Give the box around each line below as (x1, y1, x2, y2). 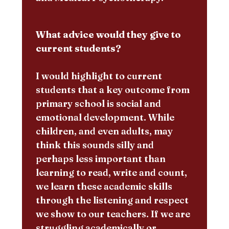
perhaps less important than (35, 152, 166, 165)
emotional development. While (35, 111, 174, 123)
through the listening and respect (35, 194, 189, 206)
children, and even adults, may (35, 125, 173, 137)
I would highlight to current (35, 70, 162, 82)
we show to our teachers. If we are (35, 208, 190, 220)
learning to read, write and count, (35, 166, 187, 178)
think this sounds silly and (35, 139, 154, 151)
